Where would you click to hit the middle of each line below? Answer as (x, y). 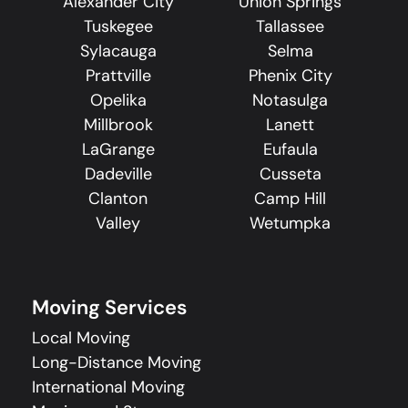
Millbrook (118, 125)
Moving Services (110, 308)
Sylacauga (118, 51)
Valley (118, 224)
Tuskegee (118, 27)
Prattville (118, 76)
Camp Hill (290, 199)
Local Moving (81, 338)
